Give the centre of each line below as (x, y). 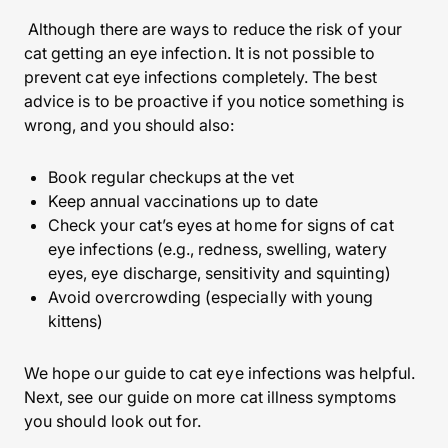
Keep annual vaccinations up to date (183, 201)
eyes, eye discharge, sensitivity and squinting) (219, 273)
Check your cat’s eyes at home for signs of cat (221, 225)
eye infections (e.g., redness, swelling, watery (217, 249)
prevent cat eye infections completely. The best (200, 77)
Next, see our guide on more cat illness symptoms (210, 397)
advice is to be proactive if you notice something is (214, 101)
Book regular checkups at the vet (171, 177)
